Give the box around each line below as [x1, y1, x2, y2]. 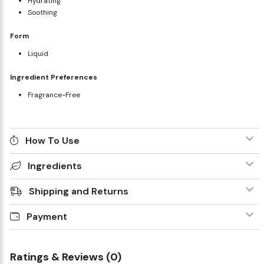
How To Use [25, 134, 80, 147]
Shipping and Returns [28, 185, 128, 198]
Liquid [27, 49, 48, 59]
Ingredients [27, 160, 82, 173]
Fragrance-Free [27, 90, 80, 100]
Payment [26, 210, 67, 223]
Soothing [27, 8, 57, 18]
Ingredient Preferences [9, 72, 97, 82]
